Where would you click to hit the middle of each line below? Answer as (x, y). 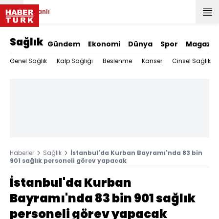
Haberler (22, 153)
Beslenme (117, 61)
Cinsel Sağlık (191, 61)
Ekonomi (104, 44)
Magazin (202, 44)
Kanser (152, 61)
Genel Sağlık (28, 61)
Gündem (64, 44)
